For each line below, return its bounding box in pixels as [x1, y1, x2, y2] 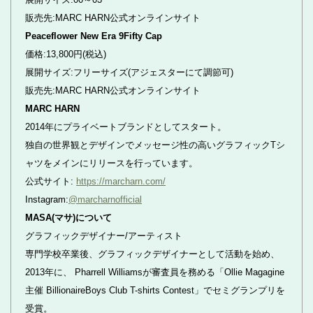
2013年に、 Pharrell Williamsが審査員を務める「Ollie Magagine [25, 267, 284, 277]
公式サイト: [25, 176, 76, 187]
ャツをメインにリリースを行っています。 [25, 158, 198, 168]
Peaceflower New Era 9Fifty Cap [25, 31, 162, 41]
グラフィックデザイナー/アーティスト [25, 231, 182, 241]
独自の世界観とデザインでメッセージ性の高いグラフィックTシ [25, 140, 285, 150]
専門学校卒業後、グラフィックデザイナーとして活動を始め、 [25, 249, 279, 259]
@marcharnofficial [68, 194, 142, 205]
